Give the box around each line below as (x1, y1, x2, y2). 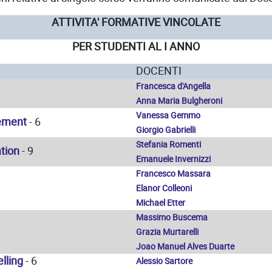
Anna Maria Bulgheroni (136, 95, 222, 107)
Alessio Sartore (136, 255, 192, 267)
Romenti (169, 138, 201, 151)
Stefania (136, 138, 169, 151)
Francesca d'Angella (136, 80, 211, 92)
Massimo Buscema (136, 211, 208, 223)
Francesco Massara (136, 168, 211, 180)
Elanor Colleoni (136, 182, 192, 194)
